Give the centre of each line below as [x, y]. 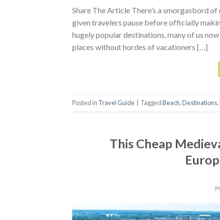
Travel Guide [116, 103]
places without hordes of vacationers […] [140, 47]
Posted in [85, 103]
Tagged [151, 103]
